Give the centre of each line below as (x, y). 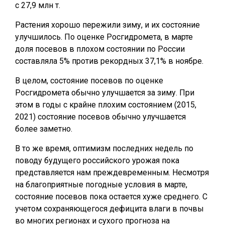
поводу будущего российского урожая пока (97, 160)
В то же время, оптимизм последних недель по (104, 148)
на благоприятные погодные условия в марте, (101, 185)
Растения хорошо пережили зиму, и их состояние (107, 25)
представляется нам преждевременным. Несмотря (112, 173)
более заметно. (45, 129)
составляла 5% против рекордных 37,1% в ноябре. (109, 61)
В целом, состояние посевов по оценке (89, 81)
